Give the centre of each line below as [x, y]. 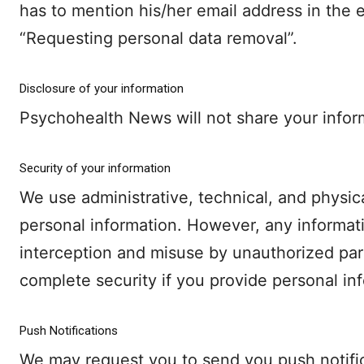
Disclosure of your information [102, 89]
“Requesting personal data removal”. [158, 39]
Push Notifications [69, 331]
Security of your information [95, 169]
